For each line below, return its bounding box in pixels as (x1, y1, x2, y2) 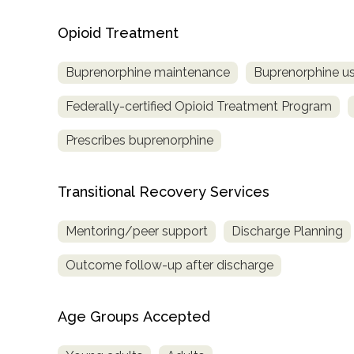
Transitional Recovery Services (58, 183, 269, 201)
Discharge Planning (232, 224, 343, 239)
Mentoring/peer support (66, 224, 208, 239)
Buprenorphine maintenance (66, 65, 230, 81)
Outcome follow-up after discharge (66, 258, 273, 273)
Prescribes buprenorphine (66, 133, 213, 149)
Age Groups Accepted (58, 308, 210, 326)
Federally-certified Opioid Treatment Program (66, 99, 332, 115)
